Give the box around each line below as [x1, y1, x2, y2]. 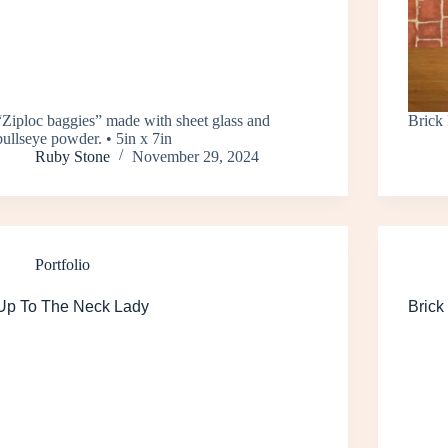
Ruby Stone [35, 147, 111, 165]
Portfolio [35, 255, 91, 273]
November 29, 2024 [132, 147, 260, 165]
